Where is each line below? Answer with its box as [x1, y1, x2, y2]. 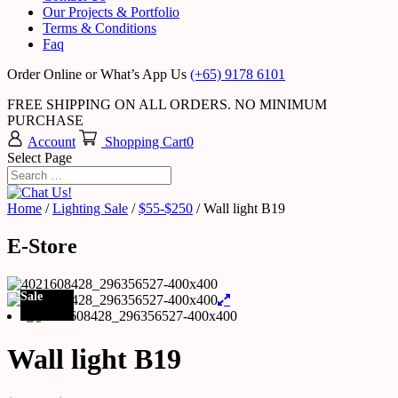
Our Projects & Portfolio [43, 4, 179, 20]
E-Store [7, 234, 77, 258]
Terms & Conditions [43, 20, 156, 36]
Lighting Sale [52, 200, 128, 216]
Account [28, 133, 76, 149]
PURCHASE [7, 113, 84, 128]
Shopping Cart [105, 133, 187, 149]
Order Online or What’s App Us [7, 67, 190, 82]
